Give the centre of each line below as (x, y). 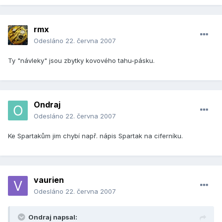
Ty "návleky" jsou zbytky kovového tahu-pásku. (81, 61)
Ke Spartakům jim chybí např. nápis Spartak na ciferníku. (95, 136)
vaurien (49, 180)
